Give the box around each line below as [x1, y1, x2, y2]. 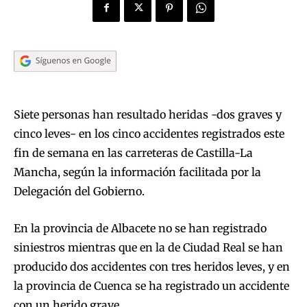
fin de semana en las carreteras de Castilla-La [14, 145, 253, 160]
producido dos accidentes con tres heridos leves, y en [14, 259, 290, 273]
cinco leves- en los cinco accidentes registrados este [14, 126, 284, 140]
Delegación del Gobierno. [14, 184, 145, 198]
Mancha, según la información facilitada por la [14, 164, 261, 179]
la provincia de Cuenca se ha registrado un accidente [14, 278, 289, 293]
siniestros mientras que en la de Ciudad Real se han [14, 240, 283, 254]
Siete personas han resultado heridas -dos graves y [14, 107, 282, 121]
